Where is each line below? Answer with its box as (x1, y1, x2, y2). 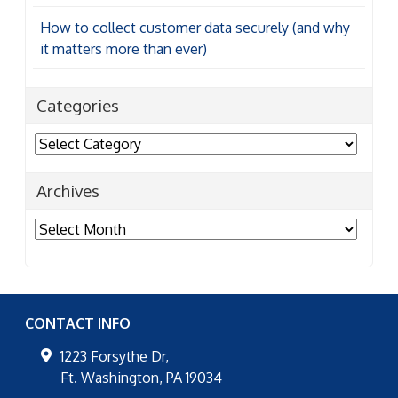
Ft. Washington (60, 369, 159, 387)
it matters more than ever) (40, 39, 207, 58)
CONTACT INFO (25, 314, 131, 333)
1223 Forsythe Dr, (60, 347, 169, 366)
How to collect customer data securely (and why (40, 18, 350, 36)
